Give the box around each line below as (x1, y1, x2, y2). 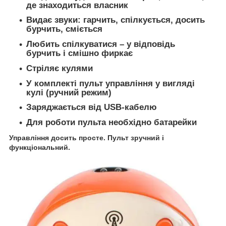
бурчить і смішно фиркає (26, 48, 133, 59)
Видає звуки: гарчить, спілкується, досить (26, 15, 205, 25)
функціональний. (9, 143, 70, 151)
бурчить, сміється (26, 24, 102, 34)
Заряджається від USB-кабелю (26, 102, 157, 112)
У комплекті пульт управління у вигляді (26, 78, 195, 88)
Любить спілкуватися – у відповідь (26, 39, 175, 49)
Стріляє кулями (26, 63, 93, 73)
